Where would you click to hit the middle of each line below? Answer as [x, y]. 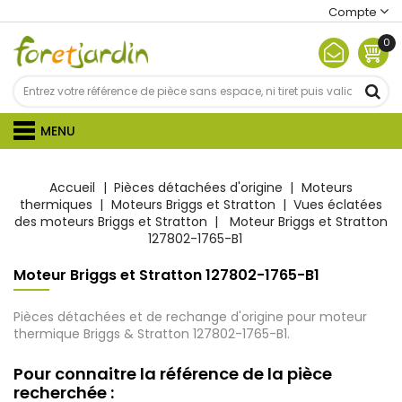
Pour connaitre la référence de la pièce [173, 374]
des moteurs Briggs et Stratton [110, 222]
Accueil [73, 188]
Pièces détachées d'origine [198, 188]
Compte [353, 12]
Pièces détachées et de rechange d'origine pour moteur [190, 317]
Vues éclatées [338, 205]
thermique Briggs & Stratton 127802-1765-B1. [152, 334]
